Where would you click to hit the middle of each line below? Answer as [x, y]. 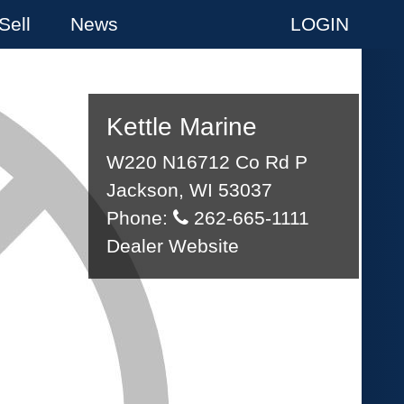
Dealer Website [173, 246]
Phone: [140, 218]
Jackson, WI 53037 [189, 190]
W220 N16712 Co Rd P [207, 162]
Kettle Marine [182, 127]
